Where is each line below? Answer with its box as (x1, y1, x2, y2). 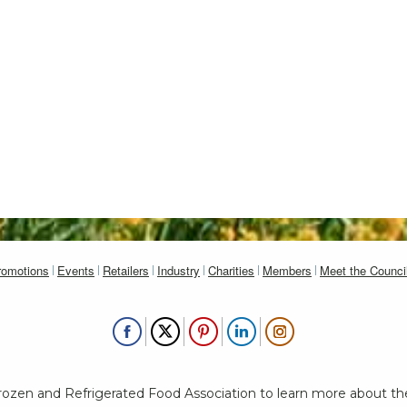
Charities (208, 262, 254, 280)
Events (57, 262, 94, 280)
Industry (157, 262, 200, 280)
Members (263, 262, 312, 280)
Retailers (103, 262, 149, 280)
